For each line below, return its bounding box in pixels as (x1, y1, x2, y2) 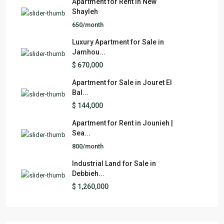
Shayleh (72, 7, 98, 15)
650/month (72, 20, 103, 28)
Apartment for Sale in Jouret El (72, 78, 172, 86)
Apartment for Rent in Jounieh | (72, 118, 173, 127)
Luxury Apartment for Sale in (72, 37, 164, 46)
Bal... (72, 88, 88, 96)
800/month (72, 142, 103, 150)
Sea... (72, 128, 90, 137)
